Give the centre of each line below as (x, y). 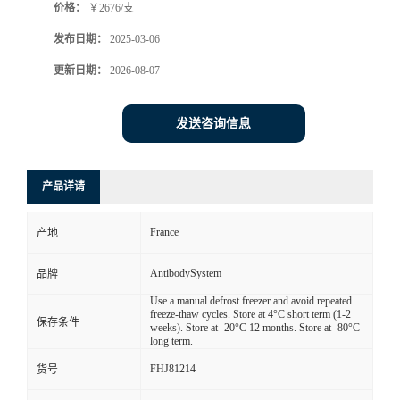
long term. (171, 342)
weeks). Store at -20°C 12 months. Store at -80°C (255, 328)
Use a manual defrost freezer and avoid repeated (251, 301)
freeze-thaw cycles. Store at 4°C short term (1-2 (250, 315)
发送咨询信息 (213, 124)
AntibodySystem (186, 274)
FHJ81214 (173, 369)
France (164, 233)
